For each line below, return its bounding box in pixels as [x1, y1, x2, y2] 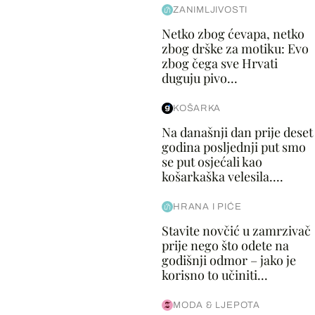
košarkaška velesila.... [161, 167, 283, 185]
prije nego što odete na [161, 236, 289, 254]
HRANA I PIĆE [172, 201, 242, 212]
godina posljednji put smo [161, 138, 306, 155]
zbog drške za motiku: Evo [161, 39, 309, 57]
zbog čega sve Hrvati [161, 54, 278, 72]
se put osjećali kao [161, 153, 262, 170]
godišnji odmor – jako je [161, 251, 296, 269]
